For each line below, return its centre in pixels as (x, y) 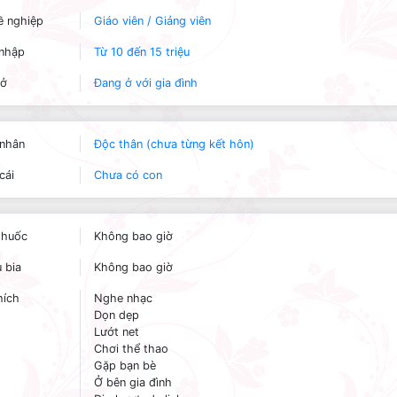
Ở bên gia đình (133, 382)
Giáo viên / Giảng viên (152, 21)
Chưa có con (128, 175)
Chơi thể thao (131, 349)
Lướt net (117, 332)
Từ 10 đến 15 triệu (142, 52)
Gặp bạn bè (125, 366)
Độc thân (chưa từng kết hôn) (174, 144)
